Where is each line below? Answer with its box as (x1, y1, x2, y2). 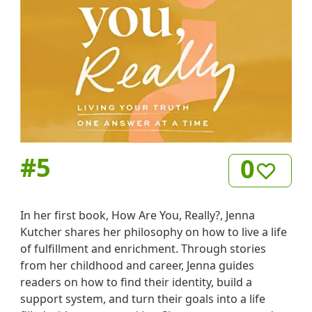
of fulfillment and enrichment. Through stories (20, 241, 267, 257)
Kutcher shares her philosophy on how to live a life (20, 224, 288, 240)
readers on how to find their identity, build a (20, 274, 253, 290)
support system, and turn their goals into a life (20, 291, 266, 307)
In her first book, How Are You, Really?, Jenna (20, 208, 256, 224)
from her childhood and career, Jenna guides (20, 258, 255, 274)
